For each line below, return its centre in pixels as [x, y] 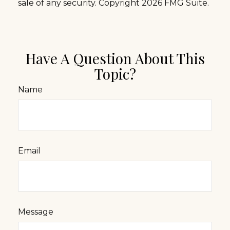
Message [36, 212]
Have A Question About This [115, 58]
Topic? [115, 73]
